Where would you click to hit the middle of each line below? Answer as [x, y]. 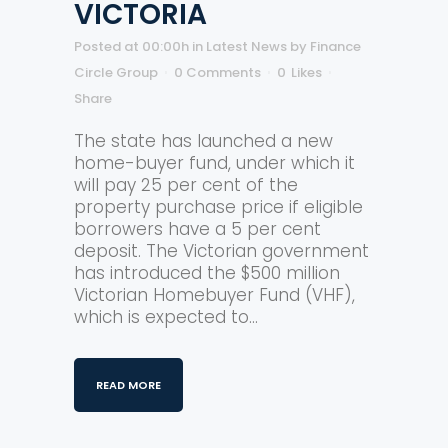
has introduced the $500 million [207, 273]
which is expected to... [166, 317]
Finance [335, 46]
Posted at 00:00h [131, 46]
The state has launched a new [203, 141]
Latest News [246, 46]
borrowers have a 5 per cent [197, 229]
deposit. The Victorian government [221, 251]
